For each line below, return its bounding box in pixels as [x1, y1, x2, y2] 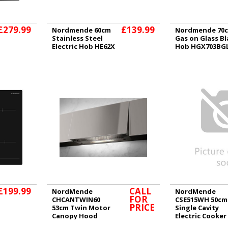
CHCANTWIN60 [51, 194, 100, 204]
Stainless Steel [51, 34, 103, 43]
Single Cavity [175, 203, 219, 212]
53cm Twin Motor [51, 203, 110, 212]
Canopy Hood [51, 211, 98, 220]
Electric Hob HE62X [51, 42, 115, 51]
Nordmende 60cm [51, 25, 111, 35]
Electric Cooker [175, 211, 226, 220]
